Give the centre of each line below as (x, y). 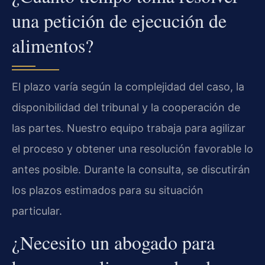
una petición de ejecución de (119, 21)
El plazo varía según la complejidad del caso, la (128, 87)
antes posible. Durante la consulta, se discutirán (131, 170)
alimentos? (53, 46)
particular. (37, 211)
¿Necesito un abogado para (113, 242)
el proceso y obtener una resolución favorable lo (132, 149)
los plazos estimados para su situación (108, 190)
